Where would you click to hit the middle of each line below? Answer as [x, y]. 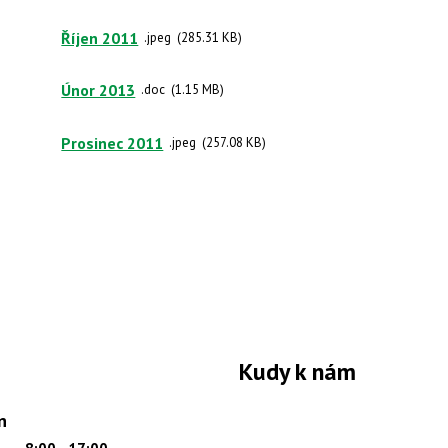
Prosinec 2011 [112, 142]
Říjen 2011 [100, 37]
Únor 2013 [98, 89]
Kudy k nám [297, 371]
